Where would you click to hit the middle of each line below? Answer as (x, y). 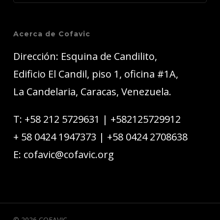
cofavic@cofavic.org (69, 154)
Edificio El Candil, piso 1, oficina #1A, (96, 74)
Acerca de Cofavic (52, 34)
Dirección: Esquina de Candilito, (85, 56)
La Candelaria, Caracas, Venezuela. (92, 92)
